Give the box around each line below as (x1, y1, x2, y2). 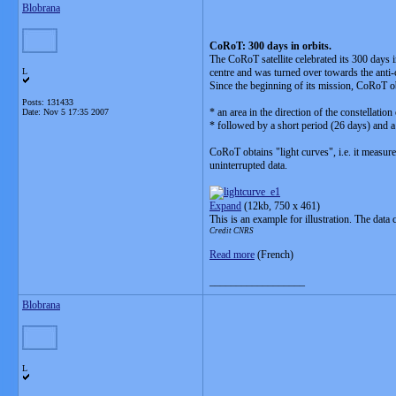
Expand (209, 200, 241, 212)
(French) (255, 248, 293, 261)
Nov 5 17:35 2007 (43, 107, 109, 117)
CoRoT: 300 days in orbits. (209, 40, 331, 52)
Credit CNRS (209, 226, 254, 235)
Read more (209, 248, 255, 261)
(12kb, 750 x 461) (241, 200, 320, 212)
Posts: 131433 (22, 97, 73, 107)
